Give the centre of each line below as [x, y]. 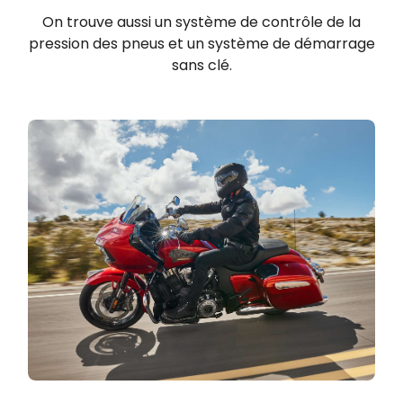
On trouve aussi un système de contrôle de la [201, 22]
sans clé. [201, 65]
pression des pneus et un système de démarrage [201, 43]
